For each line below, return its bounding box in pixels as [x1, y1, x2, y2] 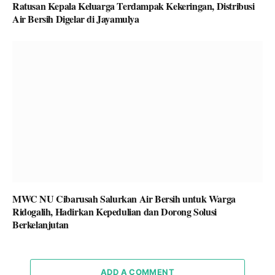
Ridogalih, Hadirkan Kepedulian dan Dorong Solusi [12, 204, 217, 219]
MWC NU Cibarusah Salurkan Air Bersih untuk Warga [12, 191, 236, 206]
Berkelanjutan [12, 217, 69, 231]
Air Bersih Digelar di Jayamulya [12, 12, 139, 26]
